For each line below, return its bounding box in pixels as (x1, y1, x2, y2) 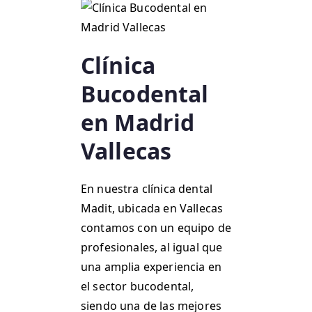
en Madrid (81, 107, 195, 138)
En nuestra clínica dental (81, 181, 213, 197)
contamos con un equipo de (81, 220, 232, 236)
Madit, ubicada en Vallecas (81, 201, 224, 217)
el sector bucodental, (81, 279, 194, 295)
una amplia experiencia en (81, 259, 222, 275)
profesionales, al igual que (81, 240, 223, 256)
